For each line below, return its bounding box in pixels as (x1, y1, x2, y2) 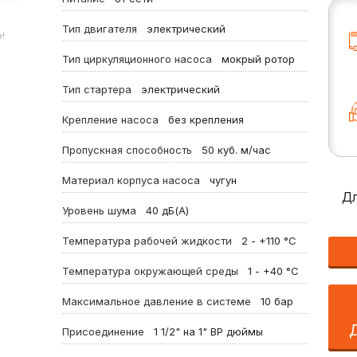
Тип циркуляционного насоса (61, 53, 218, 65)
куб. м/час (217, 143, 271, 156)
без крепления (164, 113, 244, 126)
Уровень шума (61, 204, 143, 217)
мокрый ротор (218, 53, 295, 65)
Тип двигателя (61, 22, 143, 35)
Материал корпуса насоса (61, 174, 206, 186)
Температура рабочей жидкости (61, 234, 238, 247)
